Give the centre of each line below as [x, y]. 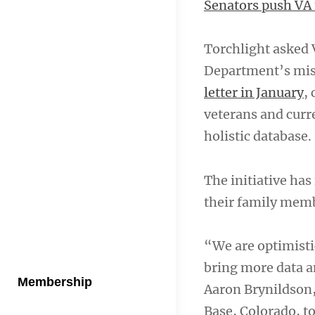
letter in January [254, 92]
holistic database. [258, 136]
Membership [55, 282]
